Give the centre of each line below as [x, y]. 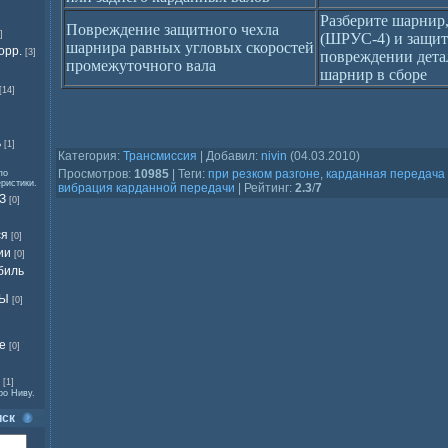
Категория [87, 156]
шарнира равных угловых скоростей [190, 47]
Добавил [230, 156]
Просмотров [93, 174]
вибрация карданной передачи [146, 188]
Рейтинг [266, 188]
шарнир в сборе [373, 74]
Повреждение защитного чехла [172, 29]
